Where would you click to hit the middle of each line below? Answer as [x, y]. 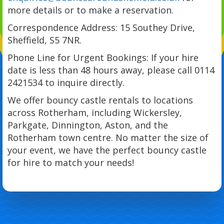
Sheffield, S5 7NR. [44, 40]
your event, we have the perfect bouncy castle [107, 150]
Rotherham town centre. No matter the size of [108, 137]
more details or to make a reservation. [90, 10]
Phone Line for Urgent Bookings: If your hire [103, 57]
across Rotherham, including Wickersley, [95, 112]
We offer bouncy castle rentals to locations [100, 100]
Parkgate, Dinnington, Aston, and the [88, 125]
